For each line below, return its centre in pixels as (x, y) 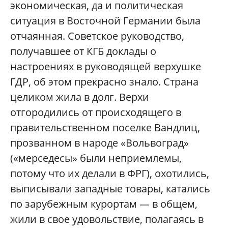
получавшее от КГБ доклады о (83, 51)
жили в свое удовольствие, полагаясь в (107, 219)
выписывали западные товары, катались (110, 188)
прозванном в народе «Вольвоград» (99, 142)
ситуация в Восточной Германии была (105, 20)
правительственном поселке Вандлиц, (105, 127)
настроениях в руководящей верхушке (106, 66)
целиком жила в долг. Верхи (80, 97)
